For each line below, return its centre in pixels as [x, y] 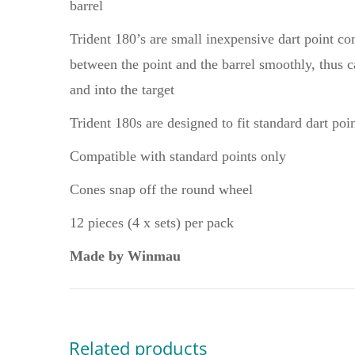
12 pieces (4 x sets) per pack [152, 223]
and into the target [122, 90]
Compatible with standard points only [178, 156]
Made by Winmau [125, 256]
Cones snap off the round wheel [161, 189]
